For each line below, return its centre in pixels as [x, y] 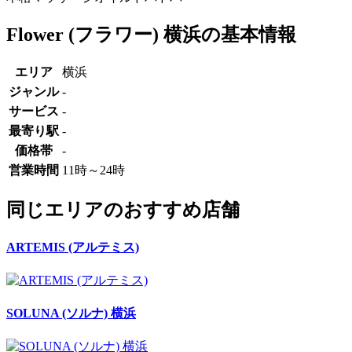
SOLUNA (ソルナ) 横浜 [71, 313]
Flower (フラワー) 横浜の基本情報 [151, 34]
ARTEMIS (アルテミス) [73, 247]
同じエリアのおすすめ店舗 [123, 210]
